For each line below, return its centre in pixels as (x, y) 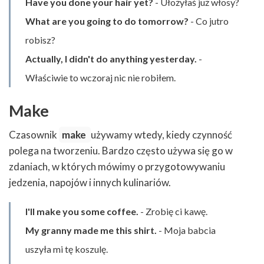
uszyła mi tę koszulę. (67, 249)
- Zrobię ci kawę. (173, 211)
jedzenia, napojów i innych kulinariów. (90, 182)
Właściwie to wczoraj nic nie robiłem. (100, 78)
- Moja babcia (186, 230)
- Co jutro (209, 21)
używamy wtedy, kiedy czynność (161, 134)
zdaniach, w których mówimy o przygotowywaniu (117, 166)
